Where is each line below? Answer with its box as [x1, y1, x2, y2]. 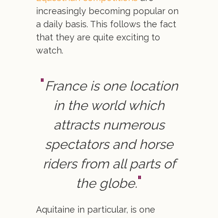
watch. [36, 45, 63, 55]
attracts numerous [54, 117, 164, 132]
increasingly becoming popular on [36, 6, 179, 16]
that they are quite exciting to [36, 32, 160, 42]
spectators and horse [45, 137, 173, 152]
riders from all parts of [42, 156, 176, 171]
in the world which [54, 98, 164, 113]
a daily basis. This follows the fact [36, 19, 176, 29]
